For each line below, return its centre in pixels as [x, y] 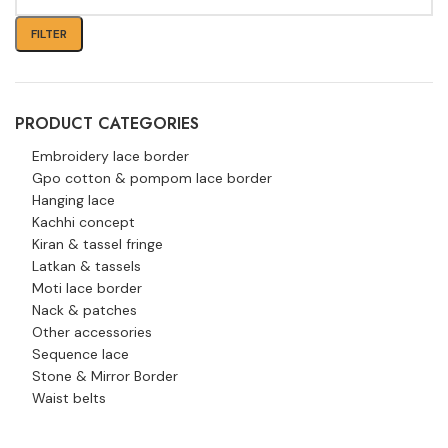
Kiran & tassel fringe [97, 244]
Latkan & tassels [86, 266]
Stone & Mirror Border [105, 376]
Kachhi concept [83, 222]
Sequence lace [80, 354]
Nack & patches [84, 310]
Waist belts [69, 398]
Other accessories [92, 332]
